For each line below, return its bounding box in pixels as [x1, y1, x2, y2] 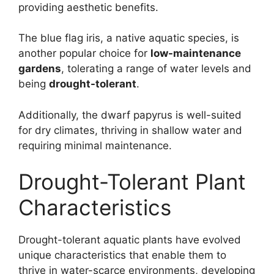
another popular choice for [18, 47, 150, 60]
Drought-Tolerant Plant [18, 169, 246, 195]
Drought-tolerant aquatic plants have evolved [18, 234, 241, 246]
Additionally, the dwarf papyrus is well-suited [18, 108, 242, 121]
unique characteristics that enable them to [18, 249, 226, 262]
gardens [18, 62, 61, 75]
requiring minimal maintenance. [18, 139, 172, 152]
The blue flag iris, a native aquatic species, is [18, 32, 239, 45]
